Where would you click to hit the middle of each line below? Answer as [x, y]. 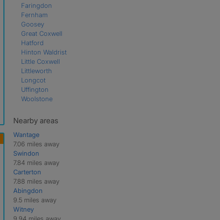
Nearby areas [36, 120]
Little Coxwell [40, 61]
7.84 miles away [36, 162]
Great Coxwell [41, 33]
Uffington [35, 89]
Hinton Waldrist [44, 52]
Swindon [26, 153]
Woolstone [37, 98]
